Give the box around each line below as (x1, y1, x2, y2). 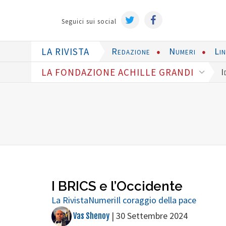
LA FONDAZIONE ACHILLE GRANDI (41, 66, 196, 78)
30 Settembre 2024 (116, 210, 188, 222)
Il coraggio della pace (116, 194, 196, 206)
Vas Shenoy (72, 211, 109, 221)
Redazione (111, 45, 150, 57)
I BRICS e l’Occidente (51, 179, 183, 194)
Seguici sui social (61, 17, 117, 26)
